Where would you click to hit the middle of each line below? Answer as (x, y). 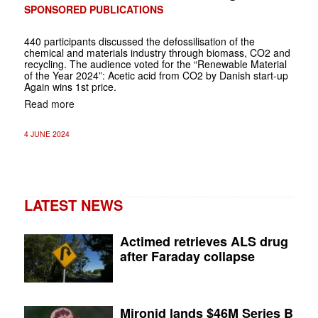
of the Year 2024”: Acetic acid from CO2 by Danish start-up (156, 75)
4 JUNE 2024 (46, 133)
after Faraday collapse (188, 256)
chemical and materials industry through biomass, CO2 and (157, 52)
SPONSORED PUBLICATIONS (93, 9)
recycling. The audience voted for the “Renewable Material (155, 64)
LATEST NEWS (73, 204)
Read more (49, 103)
